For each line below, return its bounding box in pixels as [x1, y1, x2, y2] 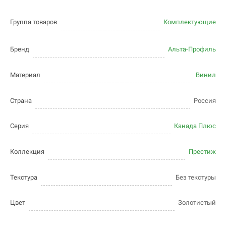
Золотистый [178, 199, 216, 207]
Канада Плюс [174, 122, 216, 130]
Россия [194, 97, 216, 105]
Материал [10, 71, 40, 79]
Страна [10, 97, 32, 105]
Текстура [10, 174, 37, 182]
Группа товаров [10, 18, 57, 26]
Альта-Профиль [168, 45, 216, 53]
